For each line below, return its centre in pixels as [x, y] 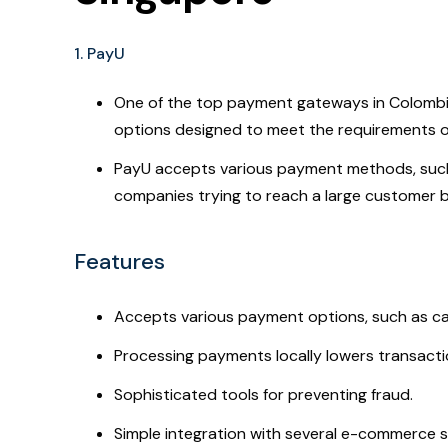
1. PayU [99, 54]
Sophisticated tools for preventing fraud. [263, 395]
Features [119, 262]
